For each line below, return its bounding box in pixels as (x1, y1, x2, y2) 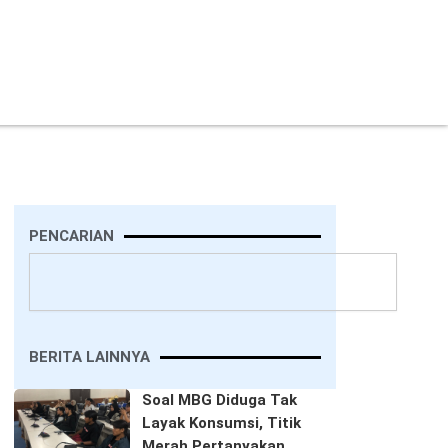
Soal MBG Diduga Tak (141, 390, 297, 409)
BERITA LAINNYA (29, 347, 150, 366)
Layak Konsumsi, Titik (141, 413, 301, 432)
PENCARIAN (29, 226, 114, 245)
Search (28, 252, 75, 270)
